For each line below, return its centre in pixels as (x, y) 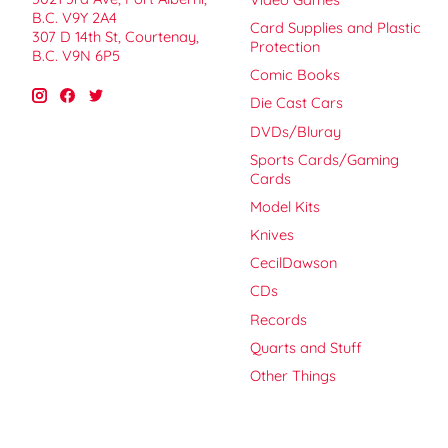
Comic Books (294, 75)
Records (278, 319)
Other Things (292, 375)
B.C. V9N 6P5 (76, 56)
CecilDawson (293, 263)
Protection (284, 47)
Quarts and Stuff (305, 347)
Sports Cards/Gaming (324, 159)
